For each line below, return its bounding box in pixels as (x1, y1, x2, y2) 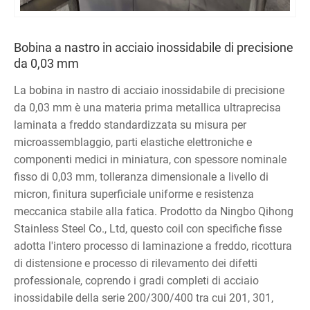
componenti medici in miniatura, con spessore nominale (14, 152, 286, 166)
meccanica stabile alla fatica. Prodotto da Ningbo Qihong (14, 204, 293, 218)
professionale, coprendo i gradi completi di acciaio (14, 273, 259, 287)
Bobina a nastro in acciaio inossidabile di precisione (14, 39, 293, 55)
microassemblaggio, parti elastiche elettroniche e (14, 135, 252, 149)
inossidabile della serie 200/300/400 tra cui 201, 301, (14, 291, 273, 304)
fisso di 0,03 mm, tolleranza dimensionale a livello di (14, 170, 268, 183)
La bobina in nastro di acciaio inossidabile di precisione (14, 83, 284, 97)
